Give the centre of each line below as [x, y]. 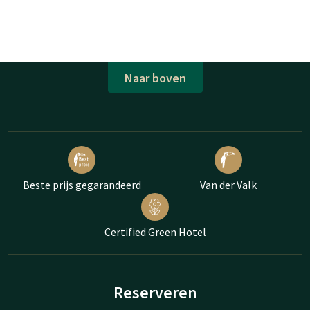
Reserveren [155, 293]
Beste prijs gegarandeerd [82, 185]
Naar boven [155, 77]
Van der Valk [228, 185]
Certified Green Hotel [155, 232]
